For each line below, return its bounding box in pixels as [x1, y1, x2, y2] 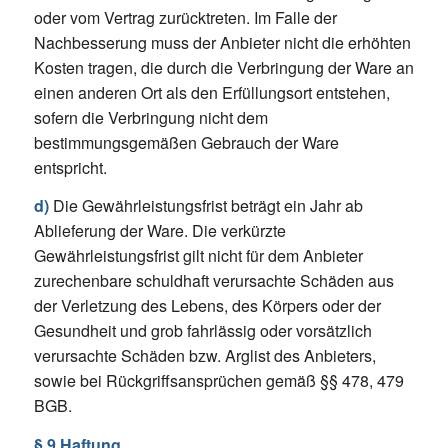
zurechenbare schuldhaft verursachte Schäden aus [33, 269, 394, 293]
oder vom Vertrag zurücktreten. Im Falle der [33, 5, 337, 29]
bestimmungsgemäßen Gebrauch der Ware [33, 130, 339, 154]
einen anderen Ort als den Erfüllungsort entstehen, [33, 80, 390, 104]
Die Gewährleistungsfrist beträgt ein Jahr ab [48, 194, 363, 218]
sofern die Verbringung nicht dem [33, 105, 268, 129]
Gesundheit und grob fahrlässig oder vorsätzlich [33, 319, 372, 343]
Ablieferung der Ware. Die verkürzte [33, 219, 286, 243]
